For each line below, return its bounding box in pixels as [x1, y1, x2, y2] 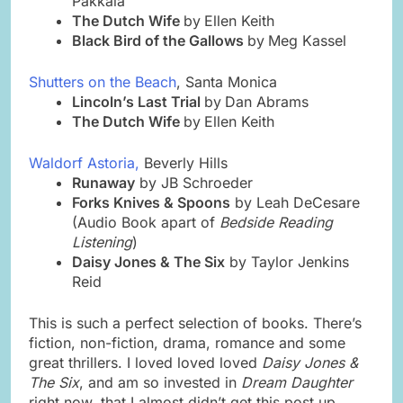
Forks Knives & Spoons [72, 193, 230, 211]
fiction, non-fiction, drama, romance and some [29, 333, 345, 352]
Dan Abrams [225, 92, 309, 111]
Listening [72, 232, 132, 251]
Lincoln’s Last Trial [72, 92, 204, 111]
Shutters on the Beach [29, 72, 176, 91]
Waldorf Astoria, [29, 153, 139, 172]
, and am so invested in [79, 372, 241, 391]
